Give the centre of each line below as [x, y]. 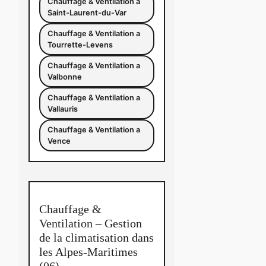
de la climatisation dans [96, 237]
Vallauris [63, 109]
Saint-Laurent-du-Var [87, 13]
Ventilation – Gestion [91, 223]
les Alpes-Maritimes [88, 251]
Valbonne [65, 77]
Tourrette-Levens [80, 45]
